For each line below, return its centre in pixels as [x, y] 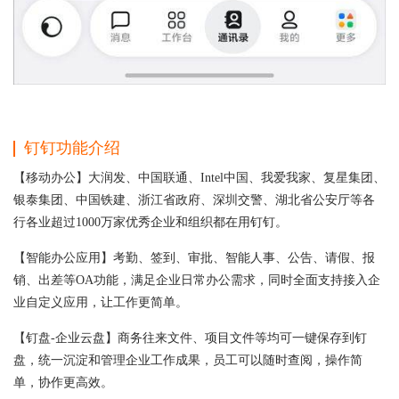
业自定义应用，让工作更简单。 [101, 303]
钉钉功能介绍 [72, 148]
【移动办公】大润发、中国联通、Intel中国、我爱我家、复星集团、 [199, 178]
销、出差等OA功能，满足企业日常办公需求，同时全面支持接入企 [197, 281]
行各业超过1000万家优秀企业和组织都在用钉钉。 [151, 223]
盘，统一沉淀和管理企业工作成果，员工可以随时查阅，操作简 [188, 361]
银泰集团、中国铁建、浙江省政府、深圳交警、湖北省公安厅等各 [194, 200]
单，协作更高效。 [63, 383]
